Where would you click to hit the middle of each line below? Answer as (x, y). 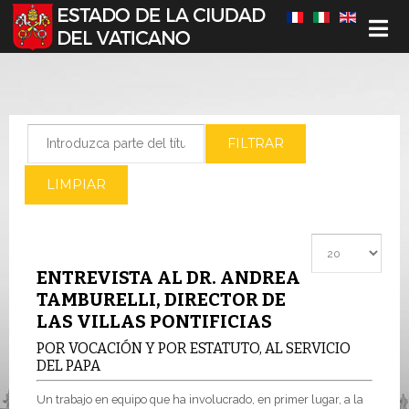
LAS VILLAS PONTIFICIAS (154, 321)
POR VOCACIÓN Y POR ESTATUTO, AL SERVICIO (194, 348)
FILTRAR (256, 143)
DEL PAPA (68, 366)
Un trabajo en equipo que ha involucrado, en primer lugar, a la (200, 399)
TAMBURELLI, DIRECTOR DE (161, 299)
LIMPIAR (76, 184)
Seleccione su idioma (72, 17)
